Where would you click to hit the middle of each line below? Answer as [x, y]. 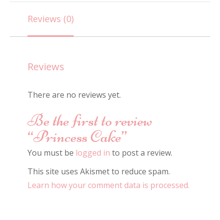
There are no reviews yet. [74, 95]
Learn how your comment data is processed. [109, 185]
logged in [93, 152]
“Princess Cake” [77, 136]
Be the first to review [90, 120]
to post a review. [141, 152]
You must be [52, 152]
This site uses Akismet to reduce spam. [99, 171]
